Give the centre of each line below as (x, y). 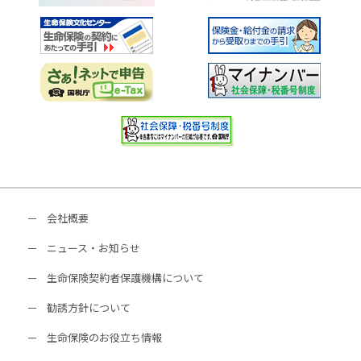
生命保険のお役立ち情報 (104, 337)
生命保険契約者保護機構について (125, 277)
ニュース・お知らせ (93, 247)
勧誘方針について (89, 307)
